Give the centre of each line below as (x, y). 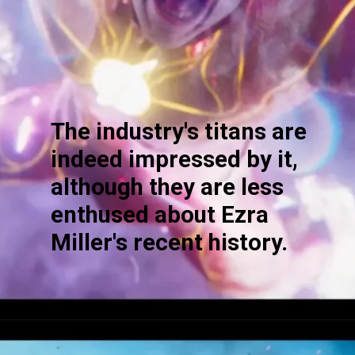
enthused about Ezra (160, 214)
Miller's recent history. (170, 242)
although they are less (168, 187)
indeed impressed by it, (175, 159)
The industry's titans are (179, 131)
